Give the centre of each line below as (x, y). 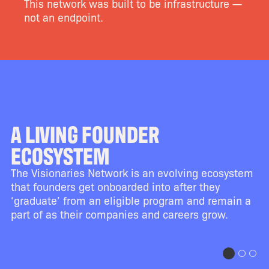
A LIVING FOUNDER (85, 133)
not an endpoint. (64, 17)
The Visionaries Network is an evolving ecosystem (132, 172)
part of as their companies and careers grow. (119, 213)
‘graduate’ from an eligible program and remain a (131, 200)
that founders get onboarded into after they (115, 186)
